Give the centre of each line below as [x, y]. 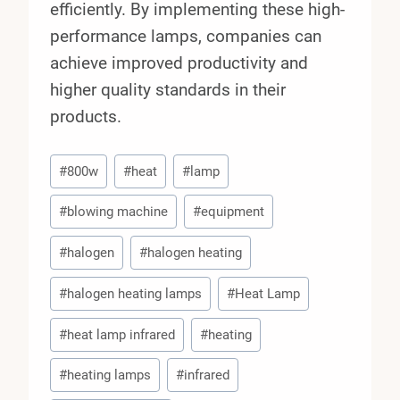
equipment [232, 212]
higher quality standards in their [168, 89]
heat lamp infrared [121, 334]
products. [86, 116]
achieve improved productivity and [179, 62]
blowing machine [118, 212]
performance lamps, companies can [186, 36]
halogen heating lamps [135, 293]
